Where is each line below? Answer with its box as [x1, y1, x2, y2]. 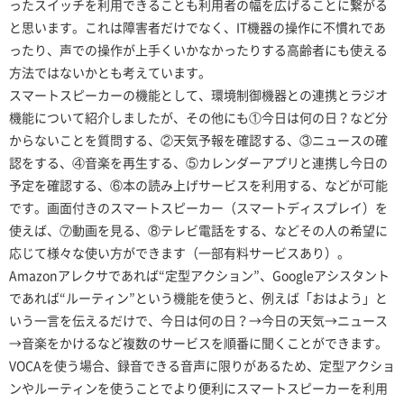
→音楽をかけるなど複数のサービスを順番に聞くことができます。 [9, 334, 388, 353]
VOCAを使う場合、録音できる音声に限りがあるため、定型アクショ [9, 356, 395, 375]
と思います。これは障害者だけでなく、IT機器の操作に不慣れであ [9, 18, 386, 37]
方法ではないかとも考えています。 [9, 63, 211, 82]
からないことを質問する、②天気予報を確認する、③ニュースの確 [9, 131, 388, 150]
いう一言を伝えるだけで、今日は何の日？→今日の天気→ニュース [9, 311, 388, 330]
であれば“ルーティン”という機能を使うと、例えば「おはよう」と [9, 289, 388, 308]
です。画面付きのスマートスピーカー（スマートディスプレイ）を [9, 198, 388, 217]
